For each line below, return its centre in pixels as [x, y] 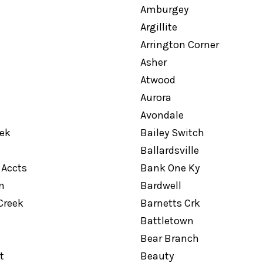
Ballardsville [169, 150]
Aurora [156, 97]
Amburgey [164, 9]
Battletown [167, 221]
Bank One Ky [170, 168]
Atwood [158, 80]
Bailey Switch [172, 133]
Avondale [162, 115]
